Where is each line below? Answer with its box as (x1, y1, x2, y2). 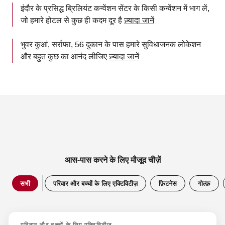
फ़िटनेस (159, 179, 177, 187)
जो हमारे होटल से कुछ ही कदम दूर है (21, 15, 124, 25)
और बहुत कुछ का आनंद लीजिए (21, 51, 109, 61)
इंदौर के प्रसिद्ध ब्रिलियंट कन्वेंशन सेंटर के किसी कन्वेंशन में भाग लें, (21, 3, 209, 13)
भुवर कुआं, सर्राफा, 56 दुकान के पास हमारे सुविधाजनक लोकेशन (21, 39, 201, 49)
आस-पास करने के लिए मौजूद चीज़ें (64, 155, 161, 165)
